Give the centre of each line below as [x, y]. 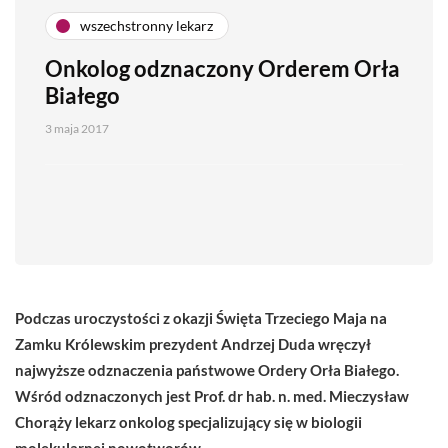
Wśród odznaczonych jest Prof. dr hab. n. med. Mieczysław [212, 395]
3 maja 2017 [77, 128]
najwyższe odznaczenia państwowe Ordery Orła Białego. [207, 369]
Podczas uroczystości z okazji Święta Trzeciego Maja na [201, 317]
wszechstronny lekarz [146, 26]
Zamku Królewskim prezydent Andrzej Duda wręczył [193, 343]
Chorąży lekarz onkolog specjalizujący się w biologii [188, 421]
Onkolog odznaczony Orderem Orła [222, 68]
